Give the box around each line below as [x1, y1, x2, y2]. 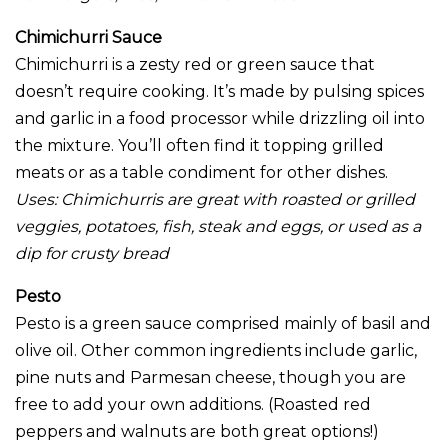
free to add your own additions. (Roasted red [15, 395, 371, 415]
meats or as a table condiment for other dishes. [15, 163, 388, 183]
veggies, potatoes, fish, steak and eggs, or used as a [15, 217, 421, 237]
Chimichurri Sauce [15, 28, 162, 48]
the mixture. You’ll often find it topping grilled [15, 136, 384, 156]
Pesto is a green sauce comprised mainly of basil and [15, 314, 431, 334]
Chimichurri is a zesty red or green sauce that [15, 55, 375, 75]
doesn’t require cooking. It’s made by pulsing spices [15, 82, 424, 102]
